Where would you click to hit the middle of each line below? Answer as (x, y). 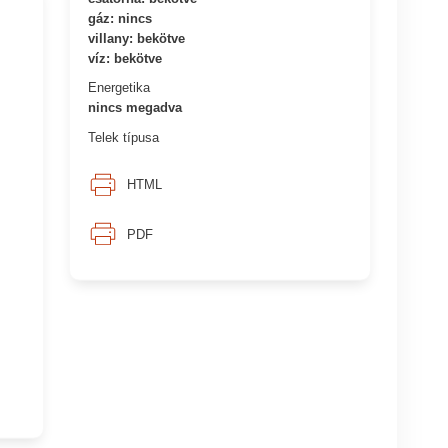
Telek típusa (124, 137)
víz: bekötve (125, 58)
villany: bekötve (137, 38)
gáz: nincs (120, 18)
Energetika (119, 87)
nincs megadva (135, 107)
